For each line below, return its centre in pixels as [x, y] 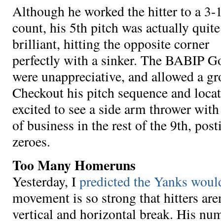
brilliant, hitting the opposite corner [111, 43]
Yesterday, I [46, 182]
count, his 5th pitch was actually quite [116, 27]
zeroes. [31, 141]
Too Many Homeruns [74, 165]
